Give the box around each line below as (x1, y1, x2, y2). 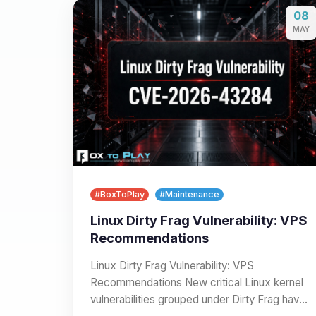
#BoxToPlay (95, 189, 145, 200)
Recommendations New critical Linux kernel (90, 275, 303, 289)
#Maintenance (159, 189, 219, 200)
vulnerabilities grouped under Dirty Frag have (90, 292, 305, 306)
